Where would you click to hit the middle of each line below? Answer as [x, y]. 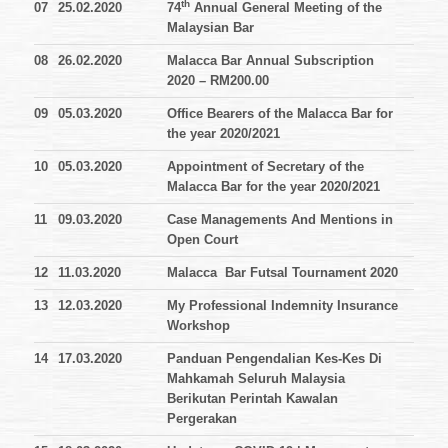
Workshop [198, 326]
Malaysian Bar [210, 28]
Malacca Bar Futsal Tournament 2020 [282, 273]
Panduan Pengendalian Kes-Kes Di [274, 359]
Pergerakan [202, 419]
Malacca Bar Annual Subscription [270, 61]
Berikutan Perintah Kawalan [252, 399]
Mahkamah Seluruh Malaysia [256, 379]
